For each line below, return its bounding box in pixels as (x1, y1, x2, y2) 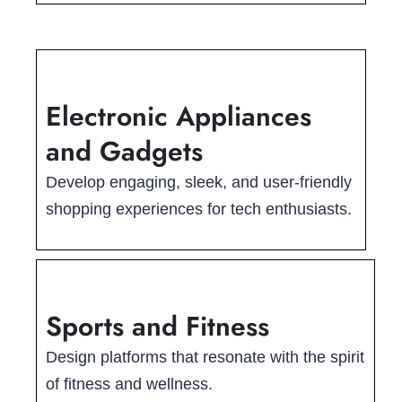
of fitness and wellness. (46, 375, 213, 394)
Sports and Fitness (46, 307, 269, 346)
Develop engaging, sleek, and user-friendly (46, 173, 352, 192)
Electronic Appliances (46, 97, 311, 136)
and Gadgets (46, 132, 203, 171)
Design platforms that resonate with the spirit (46, 348, 364, 367)
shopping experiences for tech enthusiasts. (46, 200, 352, 219)
